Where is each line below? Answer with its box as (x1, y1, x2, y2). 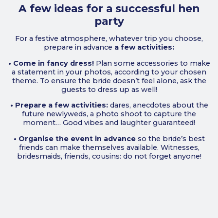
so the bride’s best (135, 134, 205, 143)
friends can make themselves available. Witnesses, (18, 143, 200, 152)
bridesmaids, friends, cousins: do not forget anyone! (17, 151, 201, 161)
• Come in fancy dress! (8, 58, 94, 68)
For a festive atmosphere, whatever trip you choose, (15, 34, 203, 43)
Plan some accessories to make (93, 58, 210, 68)
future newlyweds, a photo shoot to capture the (22, 109, 196, 119)
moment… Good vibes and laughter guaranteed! (23, 118, 195, 127)
